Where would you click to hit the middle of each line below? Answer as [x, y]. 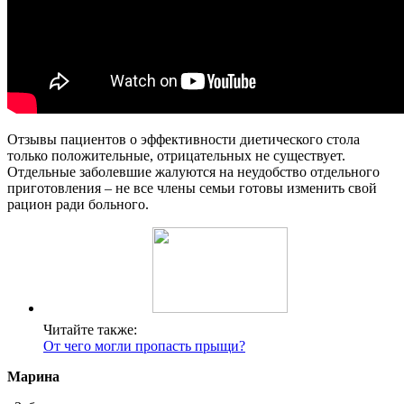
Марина [33, 376]
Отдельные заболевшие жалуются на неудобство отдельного [193, 171]
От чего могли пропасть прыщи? [144, 345]
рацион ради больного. [78, 204]
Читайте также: [90, 329]
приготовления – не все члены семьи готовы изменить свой [192, 188]
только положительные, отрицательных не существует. [176, 155]
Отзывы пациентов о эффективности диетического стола [184, 139]
